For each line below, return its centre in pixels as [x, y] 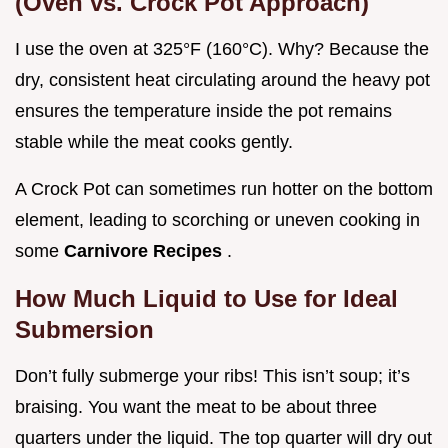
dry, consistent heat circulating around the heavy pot [222, 80]
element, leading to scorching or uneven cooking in [217, 220]
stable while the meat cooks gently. [154, 142]
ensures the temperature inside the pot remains [203, 111]
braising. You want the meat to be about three [196, 407]
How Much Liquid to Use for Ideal [206, 299]
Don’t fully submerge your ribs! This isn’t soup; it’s [212, 376]
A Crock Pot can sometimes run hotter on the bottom [224, 189]
